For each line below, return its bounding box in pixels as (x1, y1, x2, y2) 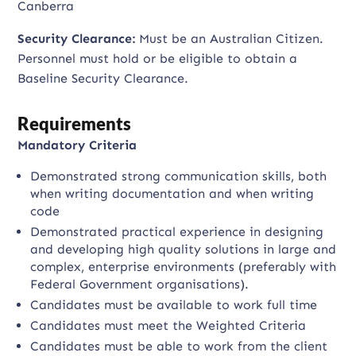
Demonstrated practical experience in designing (30, 224, 324, 239)
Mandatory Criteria (17, 137, 137, 153)
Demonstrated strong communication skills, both (30, 168, 327, 184)
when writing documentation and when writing (30, 186, 315, 201)
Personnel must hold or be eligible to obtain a (17, 51, 298, 66)
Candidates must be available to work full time (30, 297, 318, 312)
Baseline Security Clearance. (17, 71, 189, 86)
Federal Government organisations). (30, 277, 250, 292)
